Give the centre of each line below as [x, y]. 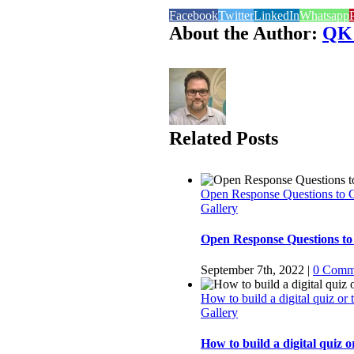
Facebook [194, 15]
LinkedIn [277, 15]
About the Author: [246, 33]
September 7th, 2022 [252, 270]
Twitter [236, 15]
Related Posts [224, 138]
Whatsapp [324, 15]
